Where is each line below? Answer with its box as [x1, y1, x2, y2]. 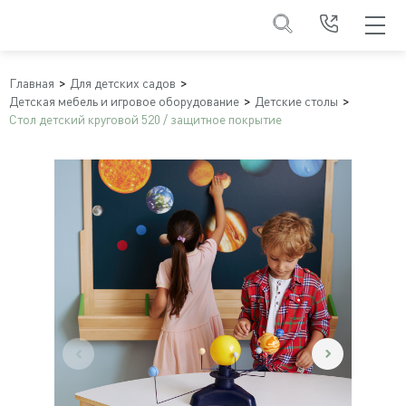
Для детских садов [70, 75, 176, 91]
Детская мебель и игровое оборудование [9, 93, 239, 109]
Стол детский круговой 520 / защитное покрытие [9, 111, 282, 127]
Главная [9, 75, 54, 91]
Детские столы [255, 93, 338, 109]
